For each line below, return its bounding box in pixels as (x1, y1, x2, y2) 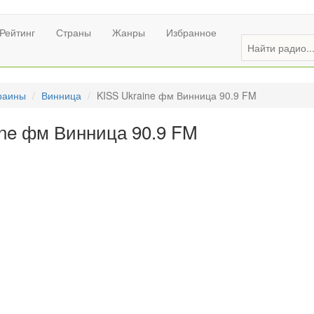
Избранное (166, 25, 217, 39)
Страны (56, 25, 91, 39)
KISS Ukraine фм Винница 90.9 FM (97, 88, 257, 102)
